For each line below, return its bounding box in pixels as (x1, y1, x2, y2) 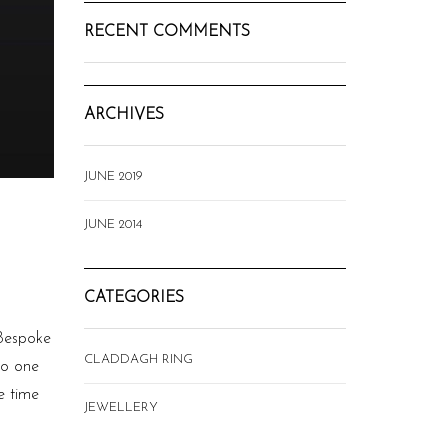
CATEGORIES (83, 289, 184, 306)
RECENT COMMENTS (83, 23, 250, 40)
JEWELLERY (83, 400, 158, 414)
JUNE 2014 (83, 217, 142, 231)
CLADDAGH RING (83, 352, 193, 366)
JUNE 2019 (83, 169, 143, 183)
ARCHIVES (83, 106, 164, 123)
